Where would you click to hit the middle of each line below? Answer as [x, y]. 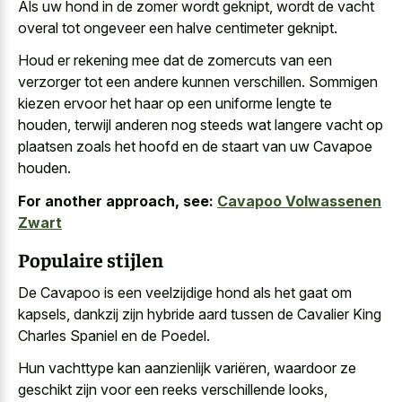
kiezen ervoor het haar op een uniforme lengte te [175, 104]
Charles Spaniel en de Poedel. [114, 335]
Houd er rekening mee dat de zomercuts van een [175, 61]
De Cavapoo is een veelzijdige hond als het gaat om [185, 292]
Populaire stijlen [91, 260]
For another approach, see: [116, 201]
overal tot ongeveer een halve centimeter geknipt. [178, 27]
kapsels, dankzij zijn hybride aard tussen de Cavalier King [200, 314]
